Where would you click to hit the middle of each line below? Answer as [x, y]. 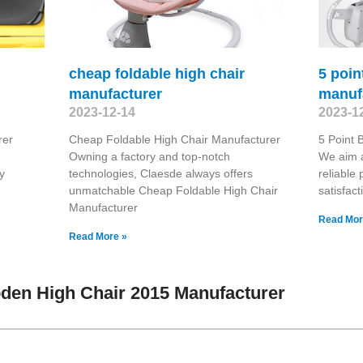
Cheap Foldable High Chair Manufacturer [174, 139]
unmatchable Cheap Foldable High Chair [173, 190]
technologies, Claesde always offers [160, 173]
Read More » [98, 236]
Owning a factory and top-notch [149, 156]
